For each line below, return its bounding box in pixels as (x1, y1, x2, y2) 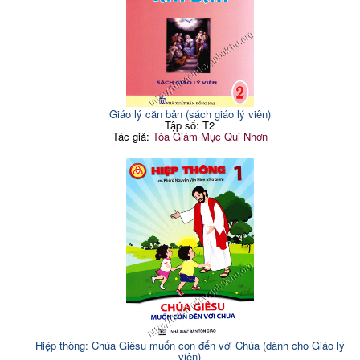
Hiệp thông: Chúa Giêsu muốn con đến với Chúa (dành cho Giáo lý (35, 337, 345, 353)
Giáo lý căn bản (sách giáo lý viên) (108, 105, 271, 121)
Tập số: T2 (165, 117, 215, 133)
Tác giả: (112, 128, 153, 144)
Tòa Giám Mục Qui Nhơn (152, 128, 268, 144)
